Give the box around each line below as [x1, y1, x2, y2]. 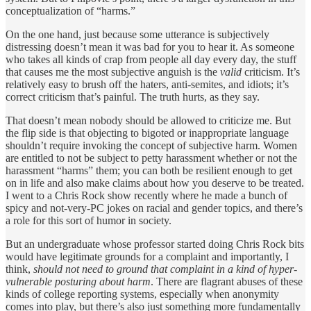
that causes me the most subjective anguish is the [6, 65, 220, 78]
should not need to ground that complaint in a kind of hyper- [33, 262, 297, 275]
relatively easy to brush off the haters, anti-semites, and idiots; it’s [6, 78, 289, 90]
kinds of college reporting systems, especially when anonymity [6, 287, 279, 300]
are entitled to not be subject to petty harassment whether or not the [6, 151, 297, 164]
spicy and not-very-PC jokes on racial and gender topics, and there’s [6, 201, 303, 214]
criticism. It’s [244, 65, 300, 78]
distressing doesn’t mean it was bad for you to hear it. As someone [6, 40, 294, 53]
